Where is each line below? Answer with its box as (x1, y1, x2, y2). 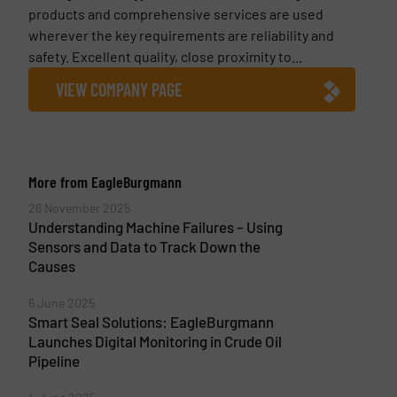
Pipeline (27, 351, 80, 370)
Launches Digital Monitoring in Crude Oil (27, 331, 282, 350)
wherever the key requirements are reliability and (27, 26, 334, 43)
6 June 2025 (27, 294, 95, 310)
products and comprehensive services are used (27, 4, 323, 22)
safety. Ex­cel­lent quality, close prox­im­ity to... (27, 47, 302, 65)
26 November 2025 (27, 199, 130, 215)
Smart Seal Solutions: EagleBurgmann (27, 312, 274, 331)
